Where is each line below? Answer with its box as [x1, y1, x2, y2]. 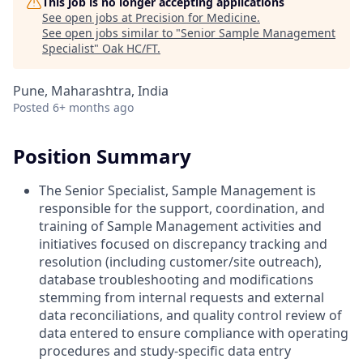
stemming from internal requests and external [39, 288, 324, 306]
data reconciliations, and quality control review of [39, 305, 342, 324]
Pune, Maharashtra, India [13, 82, 169, 100]
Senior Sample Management [181, 25, 335, 41]
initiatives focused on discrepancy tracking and [39, 234, 327, 253]
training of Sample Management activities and [39, 216, 322, 235]
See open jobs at [42, 10, 135, 25]
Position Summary [13, 143, 191, 169]
